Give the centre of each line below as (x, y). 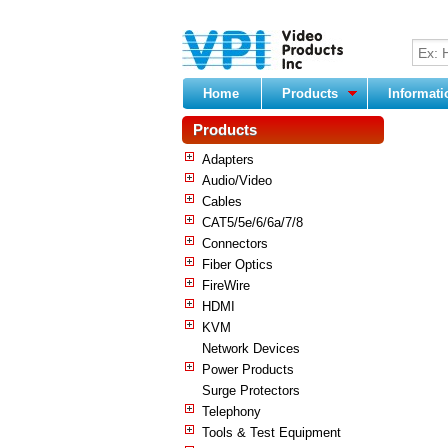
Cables (222, 201)
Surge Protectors (251, 390)
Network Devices (251, 348)
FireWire (226, 285)
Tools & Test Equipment (271, 432)
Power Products (248, 369)
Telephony (231, 411)
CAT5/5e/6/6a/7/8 (252, 222)
